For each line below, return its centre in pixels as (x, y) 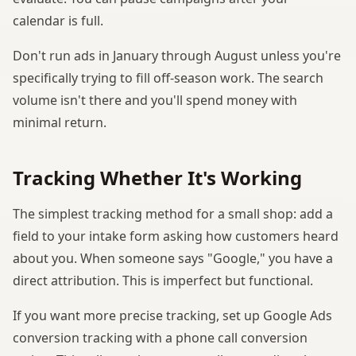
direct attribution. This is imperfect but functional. (163, 280)
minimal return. (60, 122)
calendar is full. (58, 20)
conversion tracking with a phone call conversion (160, 337)
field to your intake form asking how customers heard (176, 236)
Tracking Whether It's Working (157, 177)
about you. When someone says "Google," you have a (173, 258)
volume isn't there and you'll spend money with (155, 100)
